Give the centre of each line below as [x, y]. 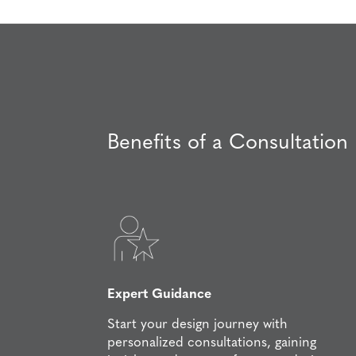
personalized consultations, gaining [212, 343]
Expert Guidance [160, 295]
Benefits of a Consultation [228, 143]
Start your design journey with [198, 325]
